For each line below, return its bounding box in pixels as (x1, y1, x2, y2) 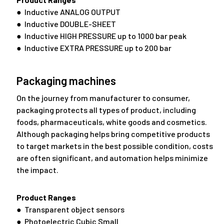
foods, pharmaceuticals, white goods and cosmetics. (16, 117, 207, 127)
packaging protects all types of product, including (16, 105, 196, 115)
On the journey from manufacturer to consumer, (16, 93, 190, 103)
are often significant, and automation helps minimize (16, 153, 208, 163)
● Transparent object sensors (16, 204, 124, 214)
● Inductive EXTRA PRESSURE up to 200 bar (16, 43, 171, 53)
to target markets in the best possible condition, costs (16, 141, 213, 151)
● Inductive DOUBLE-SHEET (16, 19, 116, 29)
